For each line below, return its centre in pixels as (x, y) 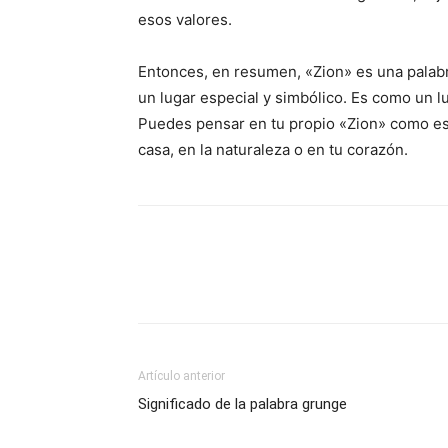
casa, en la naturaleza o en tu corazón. (273, 149)
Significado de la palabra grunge (242, 404)
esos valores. (185, 19)
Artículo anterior (181, 376)
